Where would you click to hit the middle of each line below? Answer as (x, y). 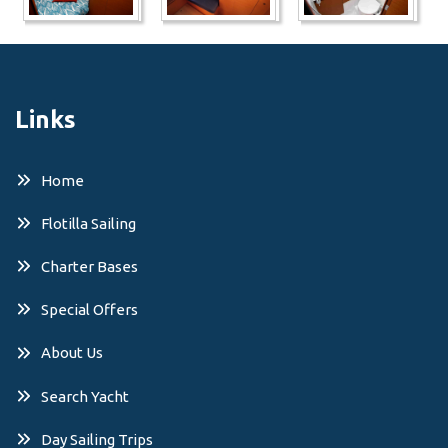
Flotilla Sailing (88, 224)
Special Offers (89, 310)
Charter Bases (89, 267)
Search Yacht (85, 396)
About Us (72, 353)
